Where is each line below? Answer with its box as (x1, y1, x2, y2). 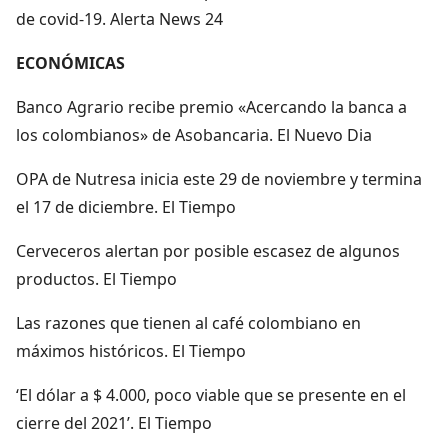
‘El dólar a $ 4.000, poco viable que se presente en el (16, 383, 406, 406)
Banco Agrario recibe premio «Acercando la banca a (16, 95, 407, 118)
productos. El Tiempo (16, 267, 177, 290)
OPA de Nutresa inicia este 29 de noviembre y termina (16, 167, 422, 190)
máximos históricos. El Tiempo (16, 339, 246, 362)
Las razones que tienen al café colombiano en (16, 311, 361, 334)
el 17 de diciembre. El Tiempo (16, 195, 236, 218)
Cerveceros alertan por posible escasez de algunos (16, 239, 400, 262)
